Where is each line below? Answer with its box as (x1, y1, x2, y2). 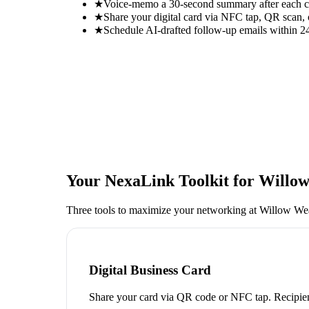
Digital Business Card (89, 263, 211, 278)
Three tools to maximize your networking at (66, 203, 259, 216)
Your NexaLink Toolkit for (66, 171, 259, 190)
